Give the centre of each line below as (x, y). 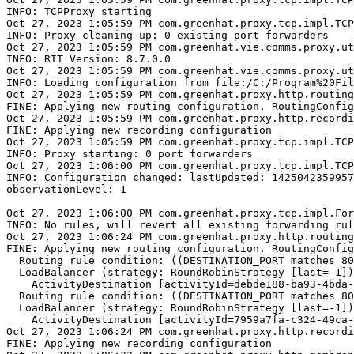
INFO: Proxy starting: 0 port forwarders (130, 154)
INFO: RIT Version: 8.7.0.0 (88, 59)
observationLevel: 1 (66, 190)
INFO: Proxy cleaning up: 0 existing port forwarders (168, 36)
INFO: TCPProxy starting (79, 12)
